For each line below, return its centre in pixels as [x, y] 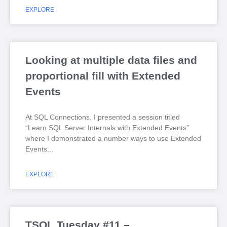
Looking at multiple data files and [111, 60]
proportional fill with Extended [103, 76]
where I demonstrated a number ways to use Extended [113, 138]
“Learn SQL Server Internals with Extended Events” [107, 128]
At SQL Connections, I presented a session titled [103, 117]
